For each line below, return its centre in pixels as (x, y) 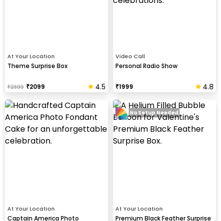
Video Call (130, 56)
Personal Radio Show (147, 66)
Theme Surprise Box (37, 66)
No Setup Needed (154, 113)
